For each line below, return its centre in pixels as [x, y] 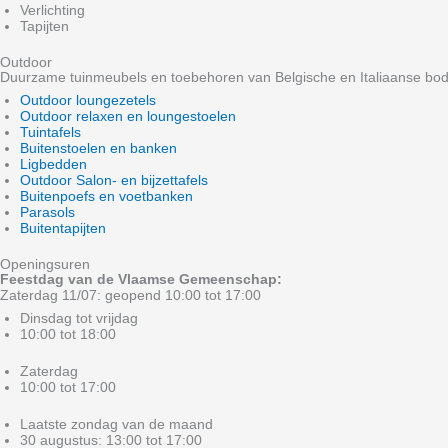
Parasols [47, 211]
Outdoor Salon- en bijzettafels [114, 179]
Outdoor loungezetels [88, 99]
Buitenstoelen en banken [98, 147]
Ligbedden [53, 163]
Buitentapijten [63, 227]
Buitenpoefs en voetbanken [106, 195]
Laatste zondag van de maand [116, 423]
